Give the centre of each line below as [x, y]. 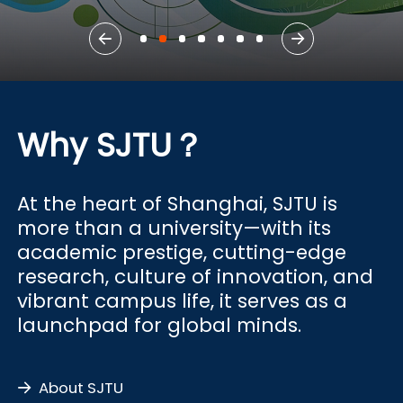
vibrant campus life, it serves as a [183, 300]
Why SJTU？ [111, 145]
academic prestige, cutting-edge [182, 252]
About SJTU [81, 387]
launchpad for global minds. [160, 325]
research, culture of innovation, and [196, 276]
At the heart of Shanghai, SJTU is [178, 203]
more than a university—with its [175, 228]
